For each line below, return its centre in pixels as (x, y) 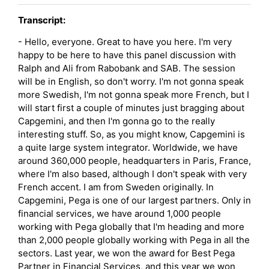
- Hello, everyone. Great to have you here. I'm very (125, 41)
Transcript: (42, 20)
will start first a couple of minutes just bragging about (131, 107)
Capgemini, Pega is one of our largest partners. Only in (134, 200)
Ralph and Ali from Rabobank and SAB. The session (127, 68)
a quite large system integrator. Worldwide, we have (128, 147)
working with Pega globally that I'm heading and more (131, 226)
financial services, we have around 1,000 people (119, 213)
